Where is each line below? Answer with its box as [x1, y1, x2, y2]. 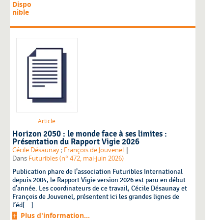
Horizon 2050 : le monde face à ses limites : [12, 129, 167, 139]
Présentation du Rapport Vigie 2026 [12, 137, 139, 147]
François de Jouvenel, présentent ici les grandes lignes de [12, 192, 179, 201]
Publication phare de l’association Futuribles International [12, 167, 183, 176]
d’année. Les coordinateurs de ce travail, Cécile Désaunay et [12, 184, 187, 192]
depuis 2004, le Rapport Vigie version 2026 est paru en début [12, 175, 186, 184]
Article [38, 116, 55, 125]
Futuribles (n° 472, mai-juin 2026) [28, 154, 124, 163]
